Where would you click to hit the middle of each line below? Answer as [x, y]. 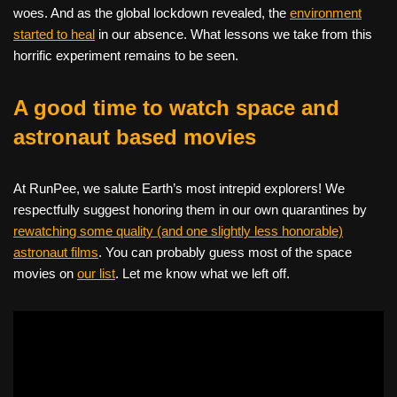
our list [96, 273]
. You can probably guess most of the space [225, 252]
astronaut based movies [135, 136]
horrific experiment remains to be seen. [126, 55]
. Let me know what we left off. [202, 273]
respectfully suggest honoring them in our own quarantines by [190, 209]
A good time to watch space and [176, 107]
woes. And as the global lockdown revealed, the [152, 12]
